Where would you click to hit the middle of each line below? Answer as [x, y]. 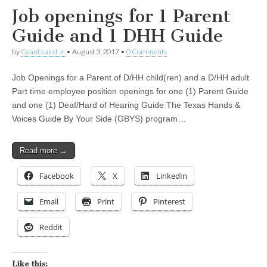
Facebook [57, 176]
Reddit [51, 227]
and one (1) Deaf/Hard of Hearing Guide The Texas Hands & [126, 105]
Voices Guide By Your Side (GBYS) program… [99, 119]
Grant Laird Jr [43, 52]
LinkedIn [172, 176]
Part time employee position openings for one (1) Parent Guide [130, 91]
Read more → [44, 151]
